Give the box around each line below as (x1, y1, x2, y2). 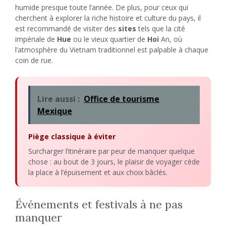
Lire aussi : (37, 93, 80, 104)
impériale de (15, 34, 57, 44)
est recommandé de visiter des (15, 24, 118, 33)
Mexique (37, 105, 72, 117)
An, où (159, 34, 182, 44)
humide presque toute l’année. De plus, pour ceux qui (15, 3, 188, 12)
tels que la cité (136, 24, 185, 33)
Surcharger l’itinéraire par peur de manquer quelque (28, 146, 195, 156)
